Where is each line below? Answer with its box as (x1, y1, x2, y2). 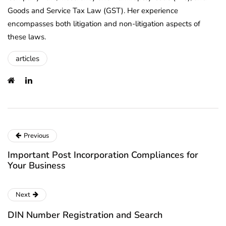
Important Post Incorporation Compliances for (8, 148, 198, 161)
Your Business (8, 159, 66, 172)
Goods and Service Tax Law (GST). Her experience (8, 5, 178, 16)
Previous (24, 131, 49, 140)
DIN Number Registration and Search (8, 208, 162, 221)
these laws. (8, 31, 46, 42)
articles (16, 53, 39, 64)
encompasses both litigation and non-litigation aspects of (8, 18, 200, 29)
